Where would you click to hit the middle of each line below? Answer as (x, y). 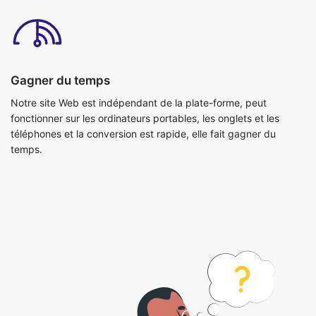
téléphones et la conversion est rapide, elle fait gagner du (143, 76)
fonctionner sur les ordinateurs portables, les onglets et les (145, 61)
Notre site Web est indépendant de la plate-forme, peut (139, 45)
